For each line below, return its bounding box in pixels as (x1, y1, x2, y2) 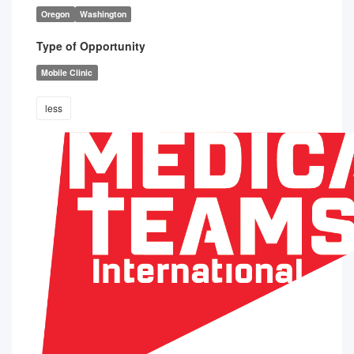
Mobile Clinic (41, 66, 93, 78)
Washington (79, 8, 126, 20)
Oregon (41, 8, 70, 20)
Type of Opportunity (36, 38, 145, 54)
